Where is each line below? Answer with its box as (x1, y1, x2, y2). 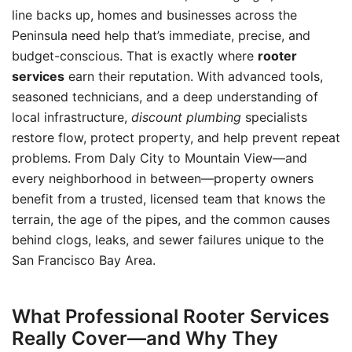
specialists (241, 109, 307, 125)
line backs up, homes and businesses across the (12, 7, 297, 23)
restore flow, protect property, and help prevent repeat (12, 130, 340, 145)
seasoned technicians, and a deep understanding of (12, 89, 318, 104)
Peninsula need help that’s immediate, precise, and (12, 27, 310, 43)
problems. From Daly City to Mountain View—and (12, 150, 307, 166)
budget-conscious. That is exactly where (12, 48, 258, 64)
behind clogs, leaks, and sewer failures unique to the (12, 232, 324, 247)
